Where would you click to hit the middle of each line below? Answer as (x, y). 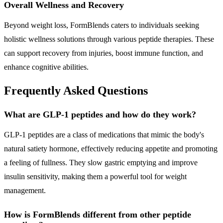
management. (25, 191)
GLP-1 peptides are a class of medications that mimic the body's (104, 135)
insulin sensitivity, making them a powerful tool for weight (95, 177)
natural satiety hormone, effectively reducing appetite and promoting (111, 149)
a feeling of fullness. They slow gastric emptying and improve (101, 163)
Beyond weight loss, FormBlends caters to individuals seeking (102, 25)
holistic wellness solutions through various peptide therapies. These (109, 39)
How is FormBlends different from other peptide (98, 215)
